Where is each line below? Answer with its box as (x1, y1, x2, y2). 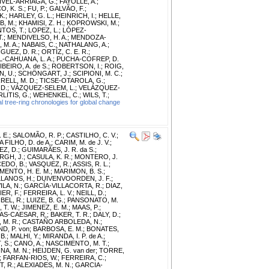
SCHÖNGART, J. (18, 69, 69, 77)
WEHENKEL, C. (33, 91, 79, 98)
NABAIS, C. (22, 40, 55, 48)
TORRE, (99, 246, 124, 254)
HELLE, (98, 11, 121, 19)
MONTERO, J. (74, 153, 118, 160)
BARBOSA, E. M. (33, 225, 83, 232)
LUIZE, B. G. (26, 196, 64, 204)
